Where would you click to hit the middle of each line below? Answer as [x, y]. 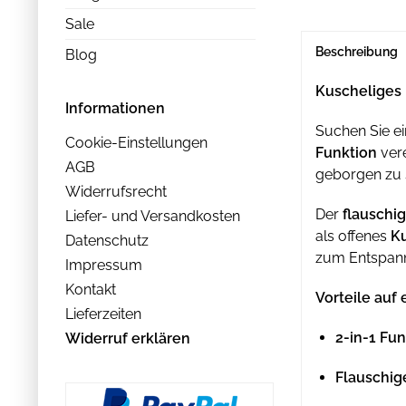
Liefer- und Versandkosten [153, 216]
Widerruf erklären [128, 338]
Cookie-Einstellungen [136, 142]
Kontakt [91, 289]
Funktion [346, 153]
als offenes [353, 236]
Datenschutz [107, 240]
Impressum [104, 265]
